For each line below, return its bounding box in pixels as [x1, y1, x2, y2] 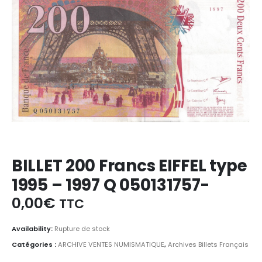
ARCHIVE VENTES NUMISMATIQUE [58, 240, 164, 250]
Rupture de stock [54, 223, 110, 233]
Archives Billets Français [168, 240, 249, 250]
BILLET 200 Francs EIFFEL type [12, 154, 247, 178]
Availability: [12, 223, 54, 233]
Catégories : [12, 240, 58, 250]
